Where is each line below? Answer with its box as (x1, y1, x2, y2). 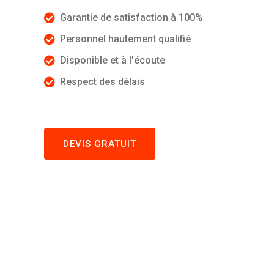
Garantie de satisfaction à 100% (60, 12, 203, 23)
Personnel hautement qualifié (60, 33, 191, 45)
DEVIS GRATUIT (63, 138, 136, 149)
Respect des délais (60, 76, 145, 87)
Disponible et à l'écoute (60, 54, 165, 66)
